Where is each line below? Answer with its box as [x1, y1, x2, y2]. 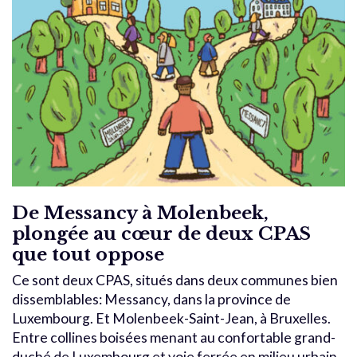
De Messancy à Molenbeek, [12, 201, 269, 224]
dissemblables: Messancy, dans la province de [12, 290, 291, 308]
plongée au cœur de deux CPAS [12, 222, 311, 245]
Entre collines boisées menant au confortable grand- [12, 328, 335, 346]
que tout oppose [12, 242, 164, 265]
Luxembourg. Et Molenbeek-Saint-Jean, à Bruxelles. [12, 309, 331, 327]
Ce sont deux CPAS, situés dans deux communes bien [12, 271, 338, 288]
